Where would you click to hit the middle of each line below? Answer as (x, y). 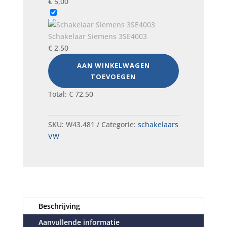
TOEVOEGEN (113, 77)
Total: (58, 94)
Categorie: (119, 124)
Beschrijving (59, 206)
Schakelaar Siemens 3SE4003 (97, 36)
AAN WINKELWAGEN (113, 65)
